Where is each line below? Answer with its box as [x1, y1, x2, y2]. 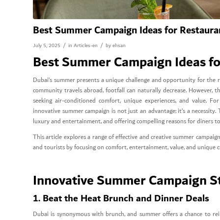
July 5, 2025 [33, 41, 60, 50]
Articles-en [74, 41, 98, 50]
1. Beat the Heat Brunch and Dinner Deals [33, 190, 209, 207]
